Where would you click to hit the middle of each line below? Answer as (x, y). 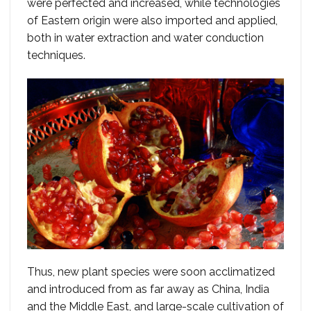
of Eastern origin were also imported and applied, (152, 21)
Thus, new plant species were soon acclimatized (151, 272)
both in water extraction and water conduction (145, 38)
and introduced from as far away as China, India (148, 289)
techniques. (56, 56)
